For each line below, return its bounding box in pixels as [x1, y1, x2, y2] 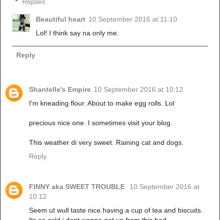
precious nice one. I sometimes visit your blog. [29, 119, 172, 127]
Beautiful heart [36, 15, 86, 24]
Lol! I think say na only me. [36, 29, 119, 37]
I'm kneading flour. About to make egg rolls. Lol [29, 99, 174, 108]
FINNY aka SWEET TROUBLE [29, 183, 127, 191]
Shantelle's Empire [29, 85, 91, 94]
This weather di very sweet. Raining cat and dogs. [29, 138, 184, 147]
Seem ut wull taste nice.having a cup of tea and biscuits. [29, 206, 203, 215]
